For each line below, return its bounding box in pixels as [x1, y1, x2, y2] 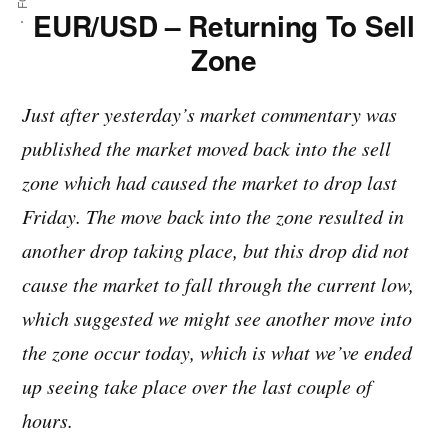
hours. [22, 407, 74, 434]
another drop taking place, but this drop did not [22, 237, 410, 264]
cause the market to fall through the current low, [22, 271, 415, 298]
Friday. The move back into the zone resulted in [22, 203, 405, 230]
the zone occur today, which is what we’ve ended [22, 339, 413, 366]
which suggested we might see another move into [22, 305, 413, 332]
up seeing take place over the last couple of [22, 373, 373, 400]
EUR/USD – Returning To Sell [33, 5, 415, 47]
